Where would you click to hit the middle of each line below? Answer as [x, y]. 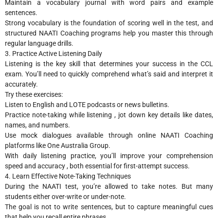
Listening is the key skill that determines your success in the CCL [109, 64]
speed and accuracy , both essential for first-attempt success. [97, 166]
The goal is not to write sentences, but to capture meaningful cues [109, 207]
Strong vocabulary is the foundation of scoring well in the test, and [109, 23]
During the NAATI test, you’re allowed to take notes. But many [109, 186]
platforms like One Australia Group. [58, 145]
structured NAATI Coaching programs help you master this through [109, 33]
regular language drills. [39, 43]
